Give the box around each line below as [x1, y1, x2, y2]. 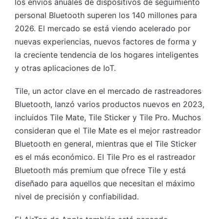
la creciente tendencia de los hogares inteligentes [15, 49, 198, 60]
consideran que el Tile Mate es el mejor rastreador [15, 125, 201, 135]
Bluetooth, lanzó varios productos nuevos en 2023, [15, 99, 204, 109]
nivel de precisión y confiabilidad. [15, 191, 139, 201]
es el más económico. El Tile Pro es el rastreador [15, 152, 196, 162]
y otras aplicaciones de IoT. [15, 63, 116, 73]
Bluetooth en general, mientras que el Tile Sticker [15, 138, 197, 149]
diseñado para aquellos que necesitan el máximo [15, 178, 195, 188]
